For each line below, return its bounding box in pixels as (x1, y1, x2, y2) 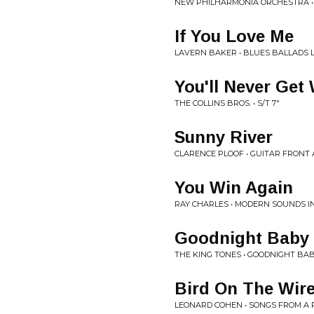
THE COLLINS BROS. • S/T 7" (175, 98, 280, 108)
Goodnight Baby (175, 228, 309, 247)
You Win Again (175, 178, 293, 197)
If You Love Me (175, 27, 294, 46)
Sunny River (175, 128, 273, 146)
